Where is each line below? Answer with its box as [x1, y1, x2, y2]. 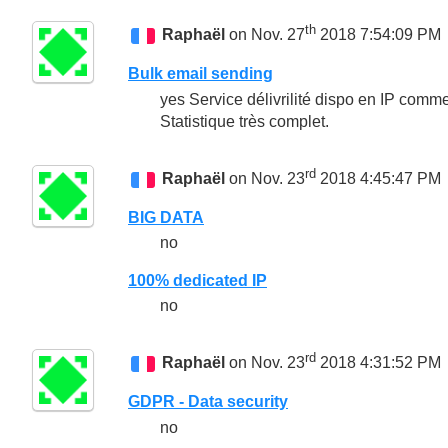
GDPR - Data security [128, 393, 288, 411]
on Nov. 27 [225, 26, 306, 44]
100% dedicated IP [128, 271, 267, 289]
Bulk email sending [128, 65, 273, 83]
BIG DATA [128, 208, 204, 226]
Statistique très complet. [160, 112, 329, 130]
